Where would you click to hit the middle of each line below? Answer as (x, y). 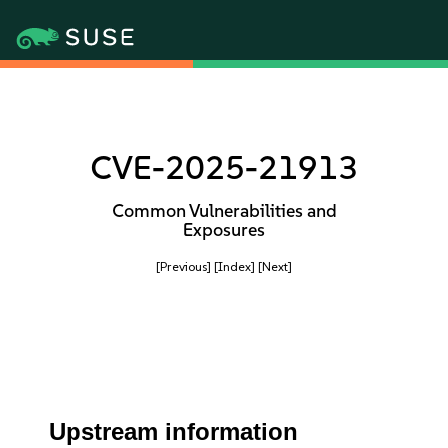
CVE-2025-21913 (224, 167)
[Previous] (183, 266)
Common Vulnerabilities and (224, 211)
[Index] (234, 266)
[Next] (275, 266)
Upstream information (174, 431)
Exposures (224, 230)
